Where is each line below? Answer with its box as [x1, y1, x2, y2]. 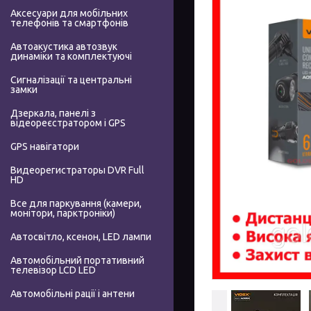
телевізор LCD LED [10, 264, 96, 276]
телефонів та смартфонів [10, 17, 128, 29]
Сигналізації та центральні [10, 74, 132, 86]
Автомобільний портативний [10, 255, 144, 267]
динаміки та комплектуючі [10, 51, 132, 62]
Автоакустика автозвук [10, 41, 117, 53]
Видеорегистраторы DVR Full [10, 165, 144, 176]
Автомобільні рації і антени [10, 288, 135, 300]
